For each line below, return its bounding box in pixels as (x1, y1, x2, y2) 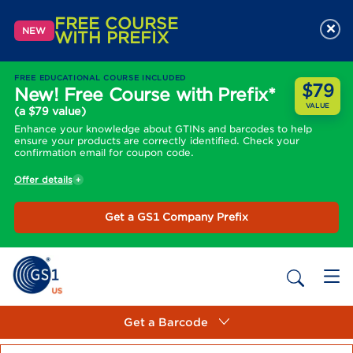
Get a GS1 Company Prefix (105, 211, 248, 223)
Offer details (14, 174, 72, 185)
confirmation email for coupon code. (14, 147, 194, 158)
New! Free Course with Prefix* (14, 84, 276, 105)
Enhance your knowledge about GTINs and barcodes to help (14, 123, 312, 135)
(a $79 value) (14, 105, 87, 117)
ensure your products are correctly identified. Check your (14, 135, 299, 147)
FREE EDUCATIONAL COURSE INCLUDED (14, 73, 187, 82)
